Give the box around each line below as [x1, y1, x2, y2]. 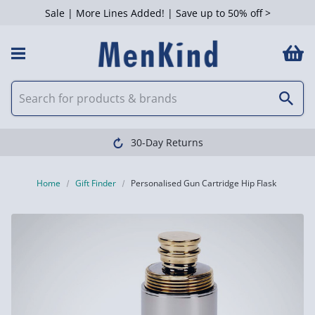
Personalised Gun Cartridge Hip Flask [131, 177, 277, 189]
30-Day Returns [130, 136, 203, 149]
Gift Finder [75, 177, 117, 189]
